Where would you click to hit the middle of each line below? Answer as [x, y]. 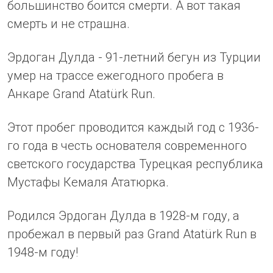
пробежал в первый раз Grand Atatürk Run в [132, 234]
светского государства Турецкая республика [135, 164]
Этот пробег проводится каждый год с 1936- [133, 127]
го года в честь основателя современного [127, 145]
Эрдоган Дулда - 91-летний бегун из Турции [134, 57]
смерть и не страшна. [69, 23]
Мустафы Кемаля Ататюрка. [88, 182]
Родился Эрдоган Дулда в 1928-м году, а [123, 215]
